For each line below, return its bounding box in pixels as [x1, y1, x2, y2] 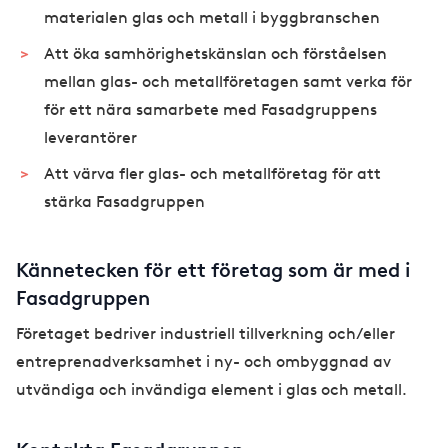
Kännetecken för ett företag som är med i [16, 258, 410, 283]
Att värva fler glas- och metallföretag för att [44, 164, 381, 184]
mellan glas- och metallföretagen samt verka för [44, 72, 412, 92]
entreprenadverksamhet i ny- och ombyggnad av [16, 352, 391, 372]
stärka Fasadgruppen [44, 192, 205, 212]
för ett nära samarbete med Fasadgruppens [44, 100, 377, 120]
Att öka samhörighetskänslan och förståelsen [44, 44, 387, 64]
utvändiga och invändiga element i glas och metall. [16, 380, 407, 400]
